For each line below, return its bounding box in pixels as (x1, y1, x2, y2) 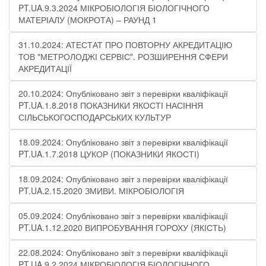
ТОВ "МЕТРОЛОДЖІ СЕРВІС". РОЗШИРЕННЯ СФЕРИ (18, 50, 228, 62)
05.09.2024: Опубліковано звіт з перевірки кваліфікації (18, 210, 228, 221)
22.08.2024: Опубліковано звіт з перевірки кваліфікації (18, 246, 228, 258)
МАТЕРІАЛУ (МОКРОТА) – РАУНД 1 (18, 14, 157, 26)
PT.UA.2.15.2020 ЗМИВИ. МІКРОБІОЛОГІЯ (18, 185, 184, 197)
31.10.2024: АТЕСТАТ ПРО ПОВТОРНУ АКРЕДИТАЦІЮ (18, 39, 232, 50)
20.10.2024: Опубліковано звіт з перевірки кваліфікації (18, 87, 228, 99)
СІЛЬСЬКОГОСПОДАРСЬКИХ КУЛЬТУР (18, 111, 171, 123)
